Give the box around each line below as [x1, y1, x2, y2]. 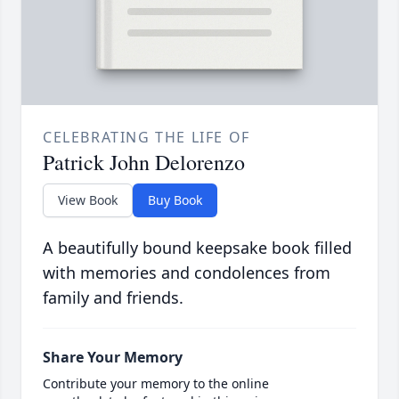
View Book [58, 191, 118, 209]
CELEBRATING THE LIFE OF [43, 127, 250, 148]
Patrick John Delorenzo [43, 148, 245, 177]
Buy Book [148, 191, 202, 209]
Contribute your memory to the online [43, 375, 269, 393]
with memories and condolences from [43, 262, 330, 284]
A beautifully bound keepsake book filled [43, 237, 352, 259]
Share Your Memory [43, 347, 183, 368]
